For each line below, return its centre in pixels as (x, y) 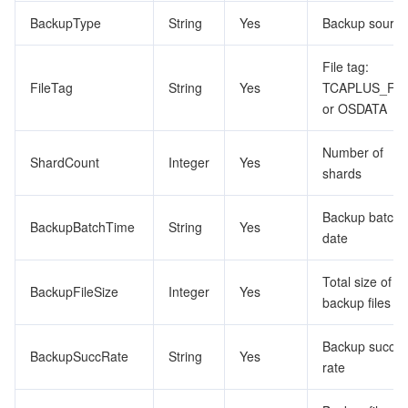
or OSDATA (355, 108)
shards (342, 173)
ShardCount (65, 162)
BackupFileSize (74, 291)
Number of (353, 152)
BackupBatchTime (82, 227)
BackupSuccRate (79, 356)
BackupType (66, 23)
